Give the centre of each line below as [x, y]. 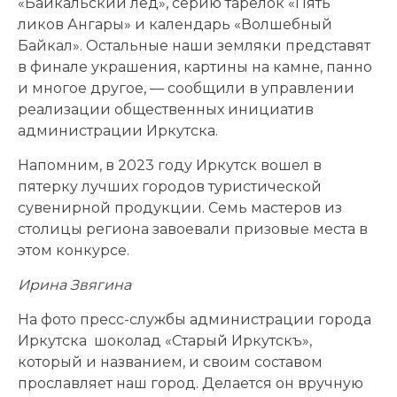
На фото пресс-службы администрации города [195, 319]
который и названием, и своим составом [170, 362]
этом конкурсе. [74, 250]
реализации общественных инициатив [166, 109]
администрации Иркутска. [118, 130]
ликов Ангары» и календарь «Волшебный [175, 24]
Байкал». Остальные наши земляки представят [194, 45]
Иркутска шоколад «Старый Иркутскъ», [165, 340]
